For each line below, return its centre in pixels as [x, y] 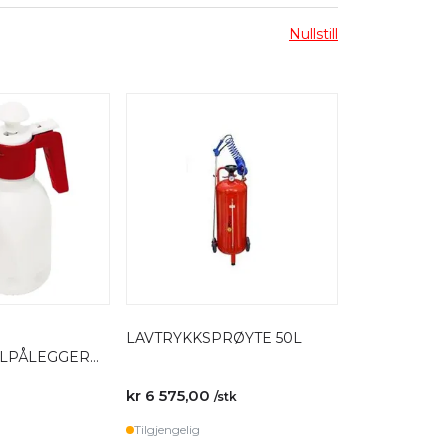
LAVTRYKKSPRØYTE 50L [214, 338]
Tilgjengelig [167, 429]
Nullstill [313, 34]
